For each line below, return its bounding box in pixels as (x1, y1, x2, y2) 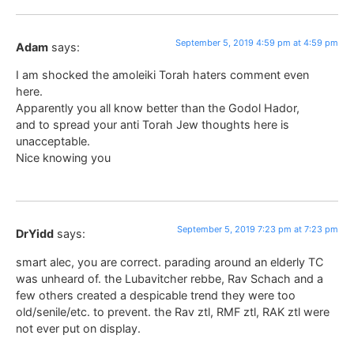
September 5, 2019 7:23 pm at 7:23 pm (177, 224, 338, 235)
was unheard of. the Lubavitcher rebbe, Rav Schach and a (16, 271, 323, 285)
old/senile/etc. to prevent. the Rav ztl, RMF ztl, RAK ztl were (16, 304, 330, 318)
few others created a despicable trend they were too (16, 288, 296, 302)
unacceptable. (16, 134, 90, 148)
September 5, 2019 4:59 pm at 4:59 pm (175, 36, 338, 48)
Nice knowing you (16, 151, 111, 164)
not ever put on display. (16, 321, 141, 335)
